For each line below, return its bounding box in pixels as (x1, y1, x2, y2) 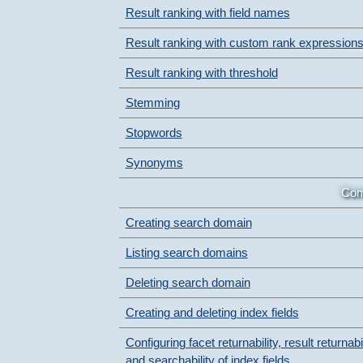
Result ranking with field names (125, 5, 290, 19)
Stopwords (125, 125, 182, 139)
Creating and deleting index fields (125, 305, 299, 319)
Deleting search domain (125, 275, 250, 289)
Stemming (125, 95, 180, 109)
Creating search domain (125, 215, 252, 229)
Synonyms (125, 155, 183, 169)
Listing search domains (125, 245, 248, 259)
